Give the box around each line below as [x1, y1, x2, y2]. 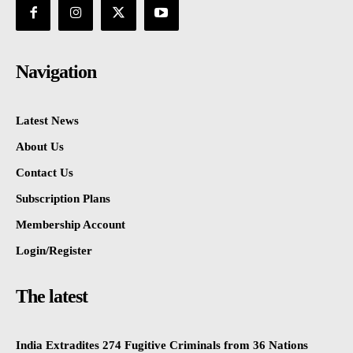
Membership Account [16, 217, 125, 231]
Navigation [16, 61, 96, 82]
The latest [16, 285, 87, 307]
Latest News [16, 113, 79, 127]
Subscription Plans [16, 191, 110, 205]
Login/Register [16, 243, 92, 257]
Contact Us [16, 165, 73, 179]
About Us [16, 139, 64, 153]
